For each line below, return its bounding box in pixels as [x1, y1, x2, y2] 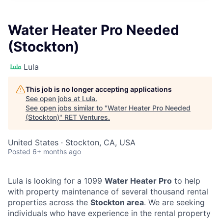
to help [172, 176, 200, 186]
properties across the [8, 197, 90, 207]
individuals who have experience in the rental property [8, 208, 211, 218]
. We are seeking [144, 197, 205, 207]
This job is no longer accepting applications [26, 85, 172, 93]
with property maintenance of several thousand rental [8, 187, 208, 196]
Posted [8, 147, 30, 156]
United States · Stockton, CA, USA [8, 137, 136, 147]
